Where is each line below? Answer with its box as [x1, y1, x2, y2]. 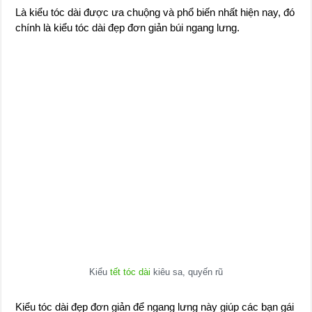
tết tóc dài [109, 266, 150, 277]
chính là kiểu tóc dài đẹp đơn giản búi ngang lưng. [15, 22, 240, 33]
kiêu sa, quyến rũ [150, 266, 223, 277]
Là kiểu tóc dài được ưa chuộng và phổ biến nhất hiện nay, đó [15, 6, 295, 18]
